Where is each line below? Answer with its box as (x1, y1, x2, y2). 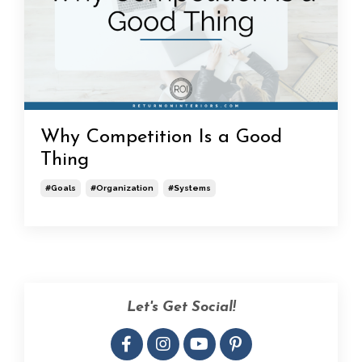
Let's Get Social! (126, 299, 236, 315)
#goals (45, 183, 76, 192)
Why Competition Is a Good (40, 127, 282, 147)
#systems (168, 183, 211, 192)
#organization (90, 183, 154, 192)
